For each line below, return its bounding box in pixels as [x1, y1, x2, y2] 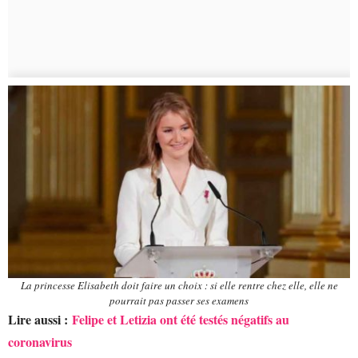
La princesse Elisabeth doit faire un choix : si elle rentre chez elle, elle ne [20, 277, 338, 292]
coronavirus [8, 332, 72, 351]
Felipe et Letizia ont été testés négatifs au [72, 309, 289, 328]
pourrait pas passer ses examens [109, 292, 249, 308]
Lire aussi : [8, 309, 72, 328]
